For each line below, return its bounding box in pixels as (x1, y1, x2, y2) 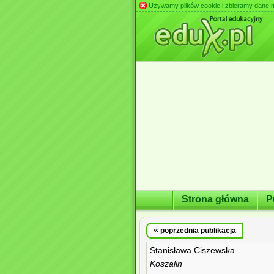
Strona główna (182, 193, 249, 204)
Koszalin (150, 259, 182, 268)
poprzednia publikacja (158, 226, 236, 235)
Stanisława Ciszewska (150, 246, 235, 255)
